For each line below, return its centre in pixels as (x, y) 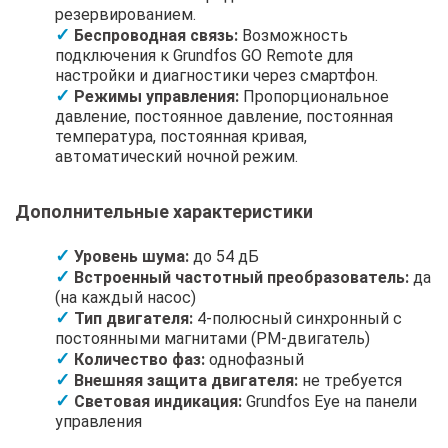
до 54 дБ (224, 256)
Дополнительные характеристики (164, 211)
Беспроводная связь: (156, 35)
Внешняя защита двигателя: (186, 380)
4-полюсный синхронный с (297, 318)
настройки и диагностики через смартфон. (216, 75)
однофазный (254, 359)
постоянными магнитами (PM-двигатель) (212, 338)
